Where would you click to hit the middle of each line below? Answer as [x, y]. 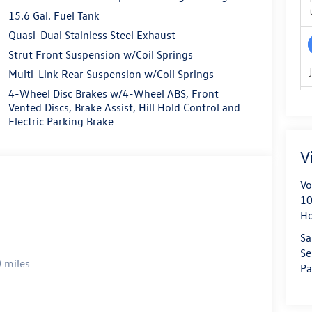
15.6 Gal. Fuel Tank [54, 15]
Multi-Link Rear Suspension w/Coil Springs [111, 73]
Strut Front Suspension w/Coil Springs [100, 54]
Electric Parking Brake [61, 121]
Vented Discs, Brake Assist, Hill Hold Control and [124, 107]
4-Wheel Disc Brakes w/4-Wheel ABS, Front [113, 93]
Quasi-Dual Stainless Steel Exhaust [92, 34]
